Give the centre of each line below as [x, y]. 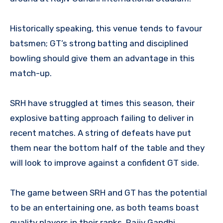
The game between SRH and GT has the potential [109, 192]
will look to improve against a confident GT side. [105, 163]
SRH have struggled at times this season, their [102, 103]
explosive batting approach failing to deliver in [102, 118]
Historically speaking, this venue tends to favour [106, 28]
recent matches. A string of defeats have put [101, 133]
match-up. [31, 73]
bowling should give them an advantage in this [102, 58]
